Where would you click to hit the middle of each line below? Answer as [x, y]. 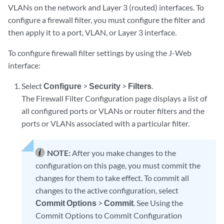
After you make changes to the [124, 153]
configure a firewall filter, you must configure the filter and [106, 20]
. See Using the [158, 203]
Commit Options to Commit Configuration [109, 215]
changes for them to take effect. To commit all [112, 178]
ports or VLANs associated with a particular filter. [106, 123]
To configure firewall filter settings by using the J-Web [100, 53]
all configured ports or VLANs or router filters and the [113, 111]
